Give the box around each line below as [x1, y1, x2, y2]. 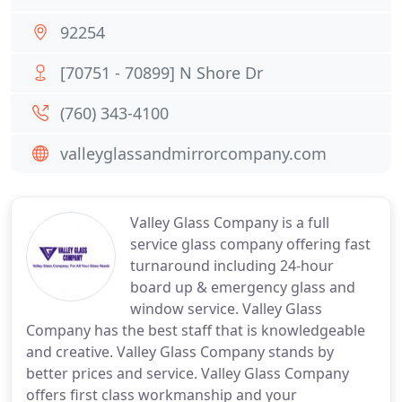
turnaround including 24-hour [130, 256, 334, 275]
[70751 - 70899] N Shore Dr [60, 62, 263, 83]
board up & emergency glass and [130, 277, 355, 297]
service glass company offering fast [130, 234, 371, 254]
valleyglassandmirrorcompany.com [60, 143, 327, 164]
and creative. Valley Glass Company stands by [26, 342, 334, 362]
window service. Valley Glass [130, 299, 322, 319]
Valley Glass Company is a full [130, 213, 329, 232]
